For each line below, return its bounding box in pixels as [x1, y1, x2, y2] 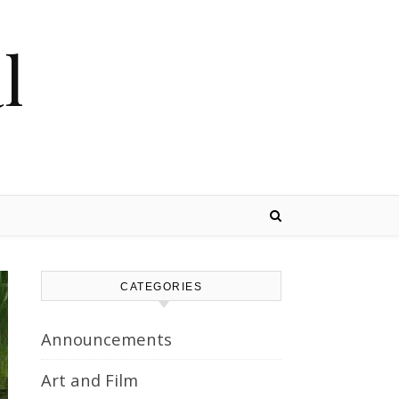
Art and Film [41, 369, 138, 391]
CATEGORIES [120, 281, 202, 293]
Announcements [41, 328, 172, 350]
